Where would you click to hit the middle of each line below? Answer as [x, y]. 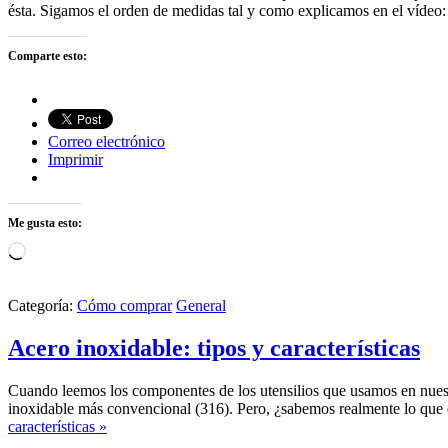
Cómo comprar [124, 305]
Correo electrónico [106, 141]
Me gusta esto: [45, 222]
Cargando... [62, 249]
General [201, 305]
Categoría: [42, 305]
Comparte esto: [47, 55]
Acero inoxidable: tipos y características [214, 347]
